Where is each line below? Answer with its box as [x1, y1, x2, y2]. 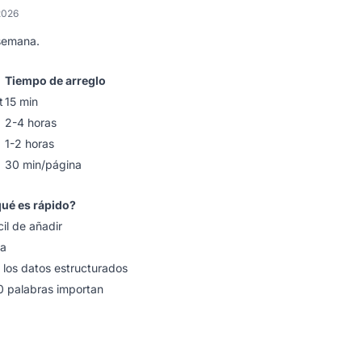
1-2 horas [5, 137, 54, 150]
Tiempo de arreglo [5, 74, 106, 87]
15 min [5, 95, 38, 108]
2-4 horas [5, 116, 57, 129]
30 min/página [5, 158, 82, 171]
